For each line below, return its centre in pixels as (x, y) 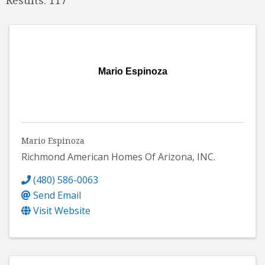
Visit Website (62, 210)
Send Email (57, 195)
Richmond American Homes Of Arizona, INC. (118, 156)
